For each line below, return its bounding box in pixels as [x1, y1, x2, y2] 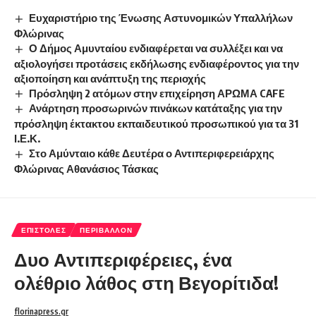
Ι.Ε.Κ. [14, 132, 40, 145]
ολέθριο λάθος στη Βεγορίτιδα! [14, 271, 279, 295]
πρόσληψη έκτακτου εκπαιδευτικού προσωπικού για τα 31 [14, 117, 298, 130]
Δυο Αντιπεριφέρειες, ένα [14, 248, 232, 272]
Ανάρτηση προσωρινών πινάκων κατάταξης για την [29, 102, 283, 115]
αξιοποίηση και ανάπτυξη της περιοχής [14, 71, 206, 85]
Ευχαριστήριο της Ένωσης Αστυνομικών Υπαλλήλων [29, 11, 293, 24]
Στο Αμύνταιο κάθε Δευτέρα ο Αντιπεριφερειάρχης [29, 147, 275, 160]
